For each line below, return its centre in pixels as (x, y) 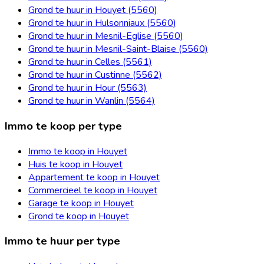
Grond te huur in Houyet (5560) (93, 10)
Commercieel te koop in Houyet (93, 190)
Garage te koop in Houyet (81, 203)
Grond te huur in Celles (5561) (90, 62)
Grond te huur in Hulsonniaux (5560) (102, 23)
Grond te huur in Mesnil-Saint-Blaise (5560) (118, 49)
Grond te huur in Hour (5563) (88, 88)
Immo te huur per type (62, 241)
